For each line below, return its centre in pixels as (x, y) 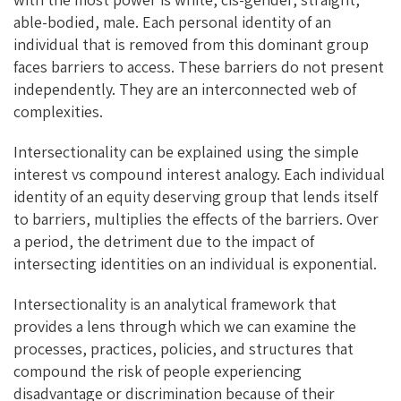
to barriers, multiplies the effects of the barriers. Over (196, 218)
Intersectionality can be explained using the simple (186, 151)
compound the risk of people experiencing (158, 371)
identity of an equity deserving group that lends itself (196, 196)
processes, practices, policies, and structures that (183, 348)
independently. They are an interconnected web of (185, 89)
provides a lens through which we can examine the (185, 326)
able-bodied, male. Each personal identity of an (172, 21)
